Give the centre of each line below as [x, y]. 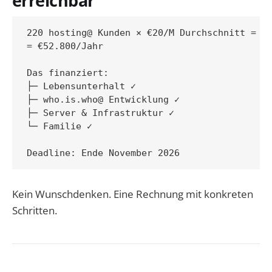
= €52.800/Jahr [65, 46]
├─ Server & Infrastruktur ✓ [100, 113]
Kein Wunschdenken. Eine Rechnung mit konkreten [133, 194]
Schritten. [35, 211]
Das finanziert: [68, 73]
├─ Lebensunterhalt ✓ [81, 86]
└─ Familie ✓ [59, 126]
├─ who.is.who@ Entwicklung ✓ [103, 99]
